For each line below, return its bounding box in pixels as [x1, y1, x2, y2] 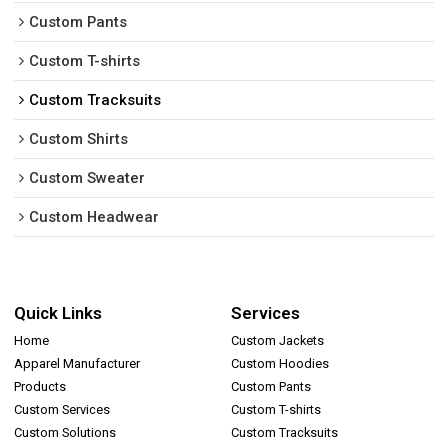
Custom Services [14, 402, 111, 418]
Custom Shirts [29, 130, 129, 149]
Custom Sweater [29, 169, 146, 188]
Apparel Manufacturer [14, 356, 141, 372]
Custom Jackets [231, 333, 325, 349]
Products [14, 379, 67, 395]
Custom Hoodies [231, 356, 330, 372]
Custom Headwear [29, 208, 160, 227]
